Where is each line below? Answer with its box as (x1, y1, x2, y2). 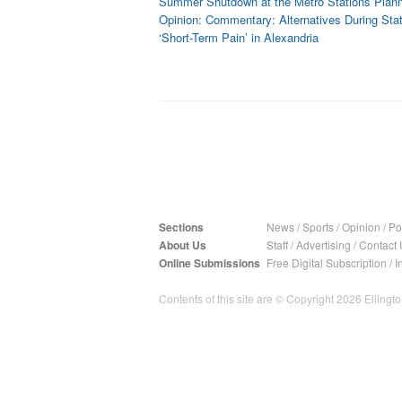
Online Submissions (159, 255, 260, 271)
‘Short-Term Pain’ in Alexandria (159, 29, 319, 46)
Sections (159, 219, 204, 235)
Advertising (296, 237, 351, 252)
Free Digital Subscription (267, 255, 387, 270)
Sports (302, 219, 334, 234)
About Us (159, 237, 206, 253)
